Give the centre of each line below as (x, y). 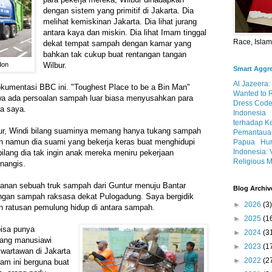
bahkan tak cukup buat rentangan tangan (115, 55)
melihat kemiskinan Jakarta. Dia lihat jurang (120, 22)
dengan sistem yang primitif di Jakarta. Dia (119, 11)
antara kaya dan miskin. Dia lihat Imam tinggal (125, 33)
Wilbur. (55, 66)
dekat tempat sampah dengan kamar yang (117, 44)
